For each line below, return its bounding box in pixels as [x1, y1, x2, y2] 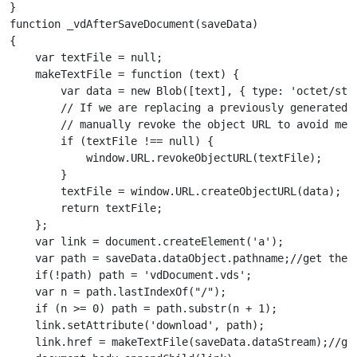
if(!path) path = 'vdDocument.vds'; [10, 269, 252, 282]
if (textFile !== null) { [10, 135, 214, 148]
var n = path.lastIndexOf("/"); [10, 285, 226, 299]
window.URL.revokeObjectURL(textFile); [10, 151, 322, 165]
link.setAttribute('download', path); [10, 319, 265, 332]
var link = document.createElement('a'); [10, 235, 284, 249]
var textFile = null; [10, 51, 163, 65]
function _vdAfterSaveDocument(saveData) [10, 18, 265, 31]
